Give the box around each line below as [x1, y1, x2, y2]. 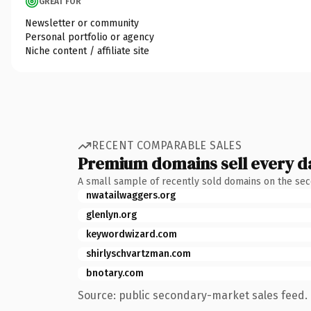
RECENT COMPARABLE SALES [92, 139, 242, 152]
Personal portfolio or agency [25, 31, 154, 43]
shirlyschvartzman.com [86, 247, 191, 260]
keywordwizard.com [86, 228, 177, 240]
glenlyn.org [86, 208, 137, 221]
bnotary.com [86, 267, 144, 279]
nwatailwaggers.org [86, 189, 176, 201]
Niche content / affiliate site [25, 44, 149, 57]
